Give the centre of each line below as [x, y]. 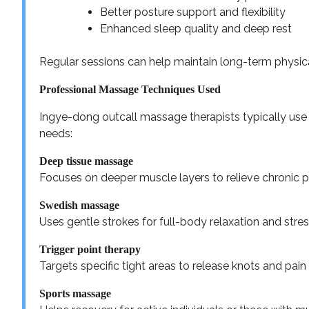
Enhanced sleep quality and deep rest [196, 28]
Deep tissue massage [86, 161]
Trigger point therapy [90, 249]
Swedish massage [79, 205]
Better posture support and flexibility [193, 12]
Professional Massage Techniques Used [130, 89]
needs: [56, 133]
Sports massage [75, 293]
